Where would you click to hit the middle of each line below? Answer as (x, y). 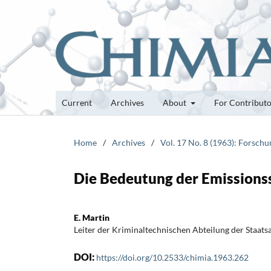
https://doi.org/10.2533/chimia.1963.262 (172, 257)
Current (77, 102)
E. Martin (92, 217)
